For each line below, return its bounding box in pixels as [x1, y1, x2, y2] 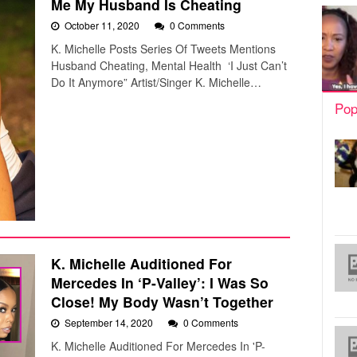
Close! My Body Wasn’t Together [51, 292, 273, 312]
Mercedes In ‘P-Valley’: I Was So [51, 273, 269, 293]
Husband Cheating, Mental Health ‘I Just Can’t [51, 57, 287, 73]
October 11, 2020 [65, 18, 142, 32]
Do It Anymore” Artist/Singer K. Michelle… [51, 73, 261, 90]
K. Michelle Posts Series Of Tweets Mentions [51, 40, 276, 57]
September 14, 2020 [65, 316, 155, 330]
